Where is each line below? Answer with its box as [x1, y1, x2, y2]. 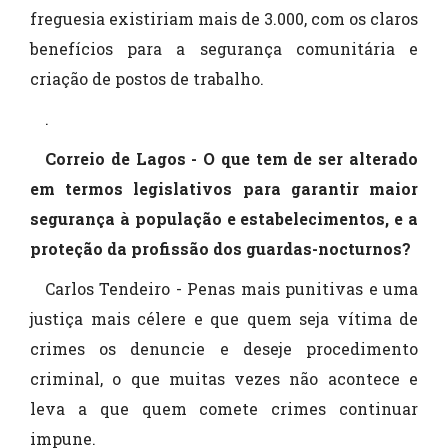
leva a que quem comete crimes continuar [30, 398, 418, 419]
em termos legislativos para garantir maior [30, 178, 418, 199]
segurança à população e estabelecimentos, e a [30, 208, 418, 229]
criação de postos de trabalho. [30, 68, 264, 89]
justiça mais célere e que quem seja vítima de [30, 308, 418, 329]
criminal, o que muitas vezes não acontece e [30, 368, 418, 389]
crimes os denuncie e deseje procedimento [30, 338, 418, 359]
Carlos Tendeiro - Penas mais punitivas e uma [45, 278, 418, 299]
